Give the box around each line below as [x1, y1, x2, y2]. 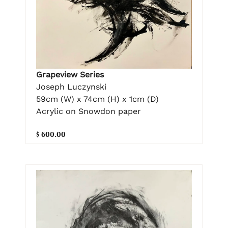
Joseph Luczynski [36, 82, 106, 92]
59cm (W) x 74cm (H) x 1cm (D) [36, 94, 159, 104]
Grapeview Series [36, 70, 104, 80]
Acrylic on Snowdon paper [36, 106, 141, 117]
